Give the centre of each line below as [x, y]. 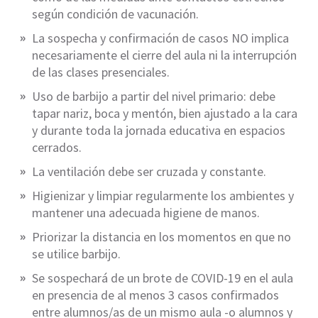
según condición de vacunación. [115, 14]
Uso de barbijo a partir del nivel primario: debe [154, 97]
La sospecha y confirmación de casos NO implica [160, 38]
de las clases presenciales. [101, 72]
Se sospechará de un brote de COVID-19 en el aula [163, 278]
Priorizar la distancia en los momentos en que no [161, 237]
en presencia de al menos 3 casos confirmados [155, 295]
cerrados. [57, 148]
